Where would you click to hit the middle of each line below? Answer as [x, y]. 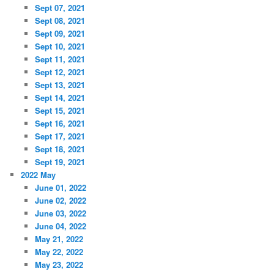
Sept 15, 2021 [60, 110]
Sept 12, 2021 [60, 72]
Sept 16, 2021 [60, 123]
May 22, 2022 [59, 251]
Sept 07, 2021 [60, 7]
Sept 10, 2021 [60, 46]
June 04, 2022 [60, 226]
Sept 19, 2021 [60, 161]
